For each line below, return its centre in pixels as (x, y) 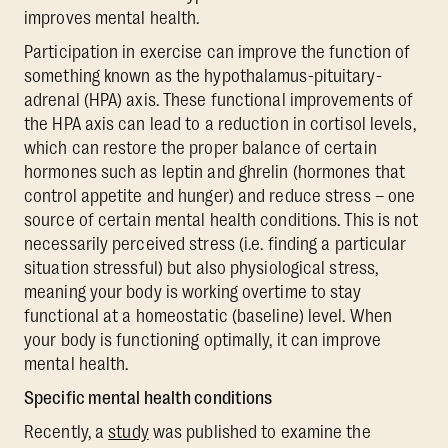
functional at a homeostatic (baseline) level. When (208, 316)
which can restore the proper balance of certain (200, 148)
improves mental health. (112, 18)
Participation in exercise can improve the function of (217, 52)
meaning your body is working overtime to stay (193, 292)
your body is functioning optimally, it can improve (203, 340)
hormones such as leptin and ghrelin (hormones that (215, 172)
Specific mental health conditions (148, 398)
